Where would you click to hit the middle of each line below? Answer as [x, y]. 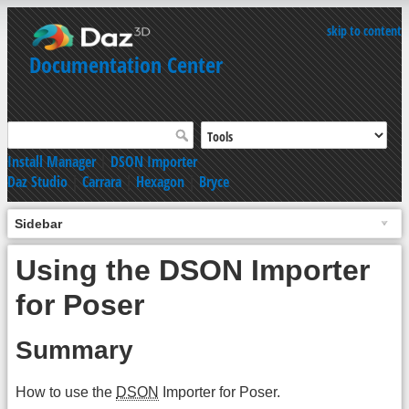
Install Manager [52, 161]
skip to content [364, 31]
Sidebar [38, 223]
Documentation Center [126, 64]
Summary [74, 351]
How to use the [66, 392]
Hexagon [160, 181]
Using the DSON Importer [193, 270]
